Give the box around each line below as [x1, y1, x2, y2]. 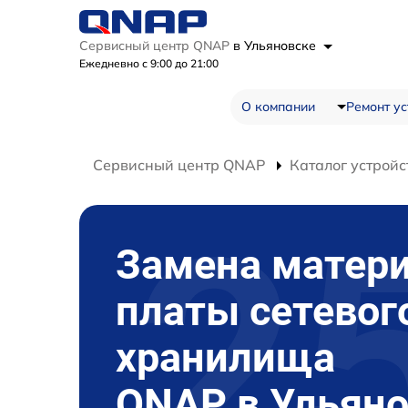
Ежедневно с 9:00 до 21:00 [79, 56, 219, 70]
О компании [240, 97, 315, 115]
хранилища [116, 332, 335, 382]
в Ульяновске [233, 36, 320, 54]
